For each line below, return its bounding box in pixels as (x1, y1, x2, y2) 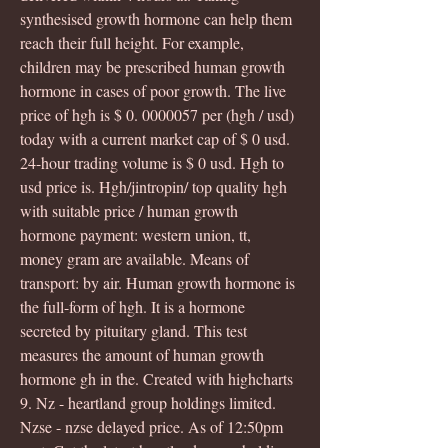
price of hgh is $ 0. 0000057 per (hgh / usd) (20, 103, 298, 125)
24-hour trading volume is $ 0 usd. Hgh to (20, 151, 288, 173)
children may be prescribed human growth (20, 55, 289, 77)
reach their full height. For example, (20, 31, 248, 53)
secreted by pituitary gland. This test (20, 319, 251, 341)
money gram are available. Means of (20, 247, 253, 269)
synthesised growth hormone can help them (20, 7, 296, 29)
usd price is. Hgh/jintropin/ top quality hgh (20, 175, 291, 197)
